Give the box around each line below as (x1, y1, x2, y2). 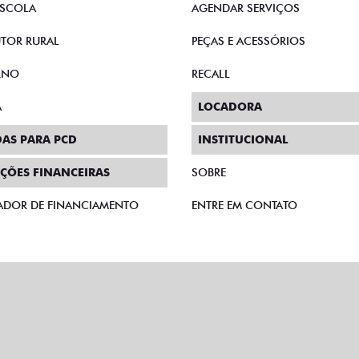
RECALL (192, 67, 230, 81)
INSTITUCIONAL (198, 133, 288, 147)
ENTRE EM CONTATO (192, 199, 297, 212)
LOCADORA (198, 100, 262, 114)
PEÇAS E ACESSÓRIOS (192, 34, 305, 48)
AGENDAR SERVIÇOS (192, 2, 300, 15)
